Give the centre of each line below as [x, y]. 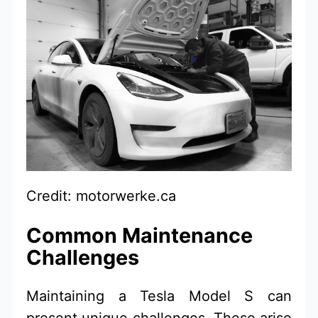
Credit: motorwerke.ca [102, 196]
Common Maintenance [140, 236]
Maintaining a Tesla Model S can [159, 296]
